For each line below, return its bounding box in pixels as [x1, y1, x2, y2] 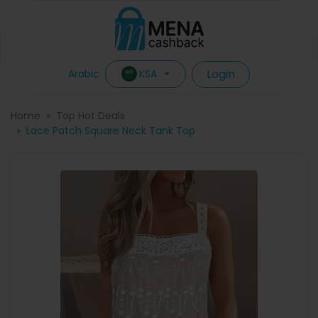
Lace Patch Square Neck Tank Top [26, 124, 195, 138]
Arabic [67, 67, 99, 81]
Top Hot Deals [56, 109, 125, 123]
